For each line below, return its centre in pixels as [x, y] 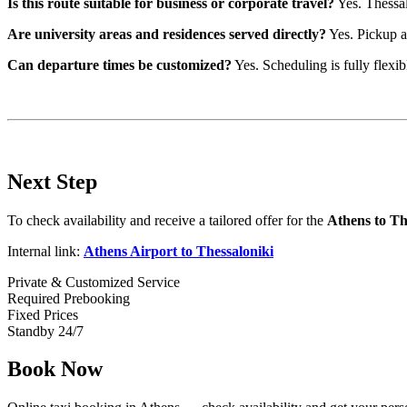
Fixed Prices [43, 314]
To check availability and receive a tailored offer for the [167, 220]
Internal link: [45, 251]
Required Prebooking [69, 298]
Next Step [52, 181]
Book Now [55, 369]
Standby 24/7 [45, 331]
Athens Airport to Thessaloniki [179, 251]
